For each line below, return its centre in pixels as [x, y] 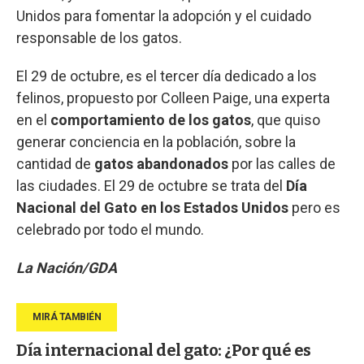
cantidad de [55, 164]
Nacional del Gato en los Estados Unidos [152, 208]
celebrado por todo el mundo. [110, 230]
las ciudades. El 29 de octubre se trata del [151, 186]
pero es [314, 208]
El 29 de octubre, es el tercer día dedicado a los [167, 76]
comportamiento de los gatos [151, 120]
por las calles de [282, 164]
